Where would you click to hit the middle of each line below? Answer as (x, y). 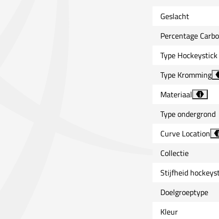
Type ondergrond (188, 114)
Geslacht (175, 16)
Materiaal (176, 94)
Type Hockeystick (189, 55)
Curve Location (185, 133)
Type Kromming (186, 75)
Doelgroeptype (184, 192)
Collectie (175, 153)
